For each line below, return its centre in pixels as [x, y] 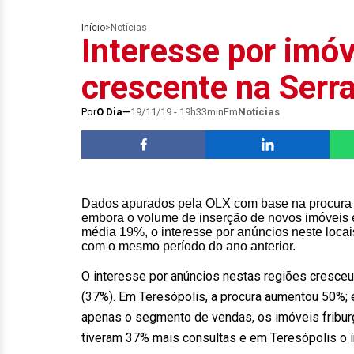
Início [93, 28]
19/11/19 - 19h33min [177, 112]
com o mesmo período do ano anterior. [188, 246]
